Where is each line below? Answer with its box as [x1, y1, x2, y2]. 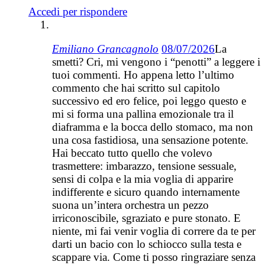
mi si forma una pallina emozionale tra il [52, 107, 234, 120]
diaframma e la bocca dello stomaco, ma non [52, 120, 253, 133]
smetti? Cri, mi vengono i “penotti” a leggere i [52, 55, 260, 68]
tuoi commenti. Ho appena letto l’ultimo [52, 68, 234, 81]
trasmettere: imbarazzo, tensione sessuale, [52, 159, 237, 172]
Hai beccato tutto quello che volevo [52, 146, 212, 159]
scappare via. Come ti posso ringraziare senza [52, 250, 256, 263]
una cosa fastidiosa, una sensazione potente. [52, 133, 248, 146]
